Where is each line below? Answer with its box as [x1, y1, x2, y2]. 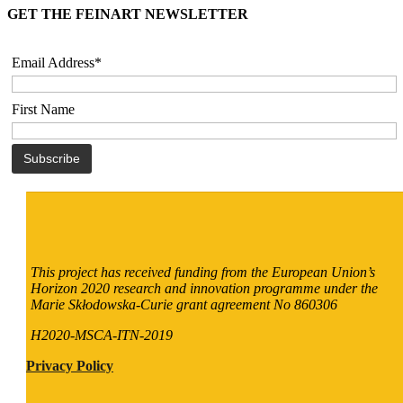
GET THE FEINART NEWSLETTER [7, 5, 248, 22]
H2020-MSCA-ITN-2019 [31, 327, 176, 343]
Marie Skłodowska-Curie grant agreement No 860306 [31, 296, 337, 312]
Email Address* [12, 54, 102, 70]
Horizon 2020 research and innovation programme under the [31, 280, 378, 296]
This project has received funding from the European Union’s [31, 264, 375, 280]
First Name [12, 101, 75, 117]
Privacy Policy [26, 357, 113, 373]
